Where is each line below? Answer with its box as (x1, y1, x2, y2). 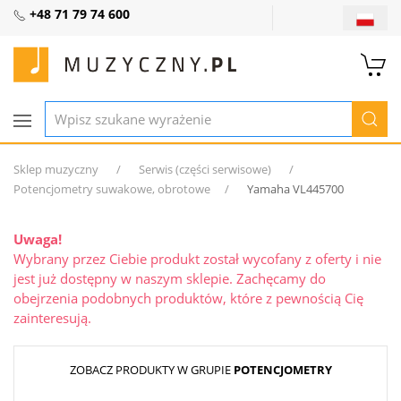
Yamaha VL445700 (247, 181, 344, 198)
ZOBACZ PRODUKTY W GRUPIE (69, 362, 234, 379)
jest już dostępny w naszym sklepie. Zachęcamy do (13, 269, 326, 288)
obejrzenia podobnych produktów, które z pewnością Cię (13, 289, 363, 308)
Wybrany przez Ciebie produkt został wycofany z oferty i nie (13, 250, 381, 269)
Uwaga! (13, 230, 62, 249)
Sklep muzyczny (13, 161, 98, 178)
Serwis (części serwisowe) (139, 161, 271, 178)
